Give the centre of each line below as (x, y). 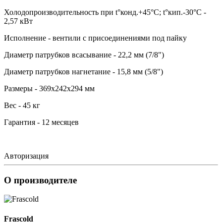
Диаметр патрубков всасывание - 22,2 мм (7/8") (84, 55)
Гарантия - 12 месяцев (41, 122)
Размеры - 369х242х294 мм (49, 88)
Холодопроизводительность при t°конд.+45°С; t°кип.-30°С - (105, 12)
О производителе (40, 180)
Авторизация (26, 156)
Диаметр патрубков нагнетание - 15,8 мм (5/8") (83, 71)
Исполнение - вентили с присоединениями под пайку (95, 38)
